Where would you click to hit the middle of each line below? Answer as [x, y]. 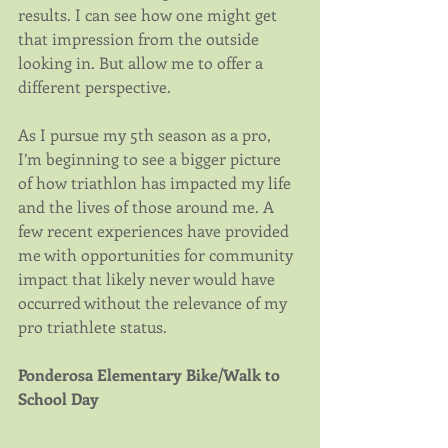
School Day [58, 399]
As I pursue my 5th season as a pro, [146, 135]
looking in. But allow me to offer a [142, 63]
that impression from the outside [140, 39]
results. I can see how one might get [149, 15]
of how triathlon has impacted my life [156, 183]
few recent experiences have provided [155, 231]
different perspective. [94, 87]
